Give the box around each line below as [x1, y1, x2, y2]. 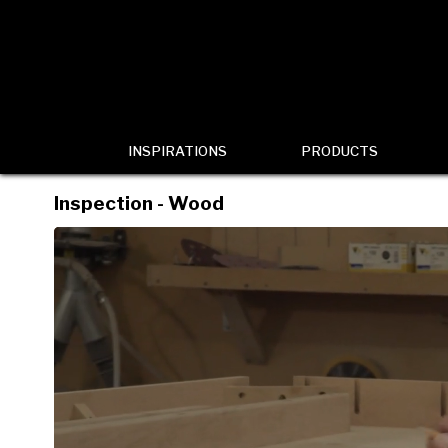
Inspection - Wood [53, 191, 224, 215]
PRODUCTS [300, 143, 378, 159]
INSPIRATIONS [127, 143, 227, 159]
